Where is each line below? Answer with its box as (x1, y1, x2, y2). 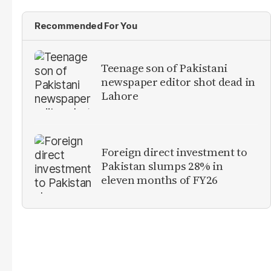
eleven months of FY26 (101, 172, 218, 188)
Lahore (101, 88, 139, 104)
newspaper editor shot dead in (101, 74, 255, 90)
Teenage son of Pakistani (101, 60, 227, 76)
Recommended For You (34, 19, 137, 31)
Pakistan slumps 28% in (101, 158, 223, 174)
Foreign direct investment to (101, 144, 247, 160)
